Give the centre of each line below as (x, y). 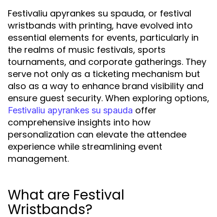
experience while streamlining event (85, 147)
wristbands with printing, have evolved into (100, 25)
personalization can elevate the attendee (97, 134)
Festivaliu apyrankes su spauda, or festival (100, 13)
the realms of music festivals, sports (87, 50)
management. (38, 159)
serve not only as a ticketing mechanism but (104, 74)
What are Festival (66, 195)
